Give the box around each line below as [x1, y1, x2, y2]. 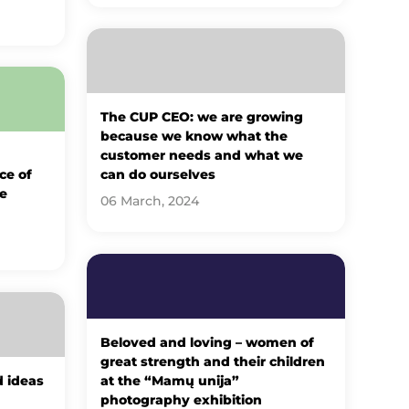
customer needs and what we [100, 147, 304, 163]
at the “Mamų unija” [100, 372, 240, 388]
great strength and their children [100, 353, 326, 369]
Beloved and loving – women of [100, 334, 315, 350]
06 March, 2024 [100, 193, 200, 208]
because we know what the [100, 128, 288, 143]
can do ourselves [100, 166, 216, 182]
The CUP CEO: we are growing [100, 109, 304, 124]
